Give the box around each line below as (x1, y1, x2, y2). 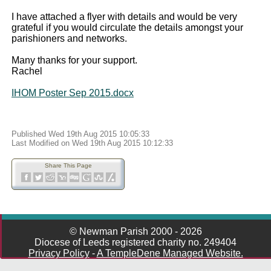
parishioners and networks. (11, 33, 127, 44)
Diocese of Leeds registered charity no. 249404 (34, 237, 237, 247)
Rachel (11, 66, 42, 76)
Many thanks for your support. (11, 55, 137, 65)
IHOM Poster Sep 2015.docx (11, 88, 134, 98)
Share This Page (44, 162, 92, 169)
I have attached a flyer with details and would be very (11, 11, 237, 22)
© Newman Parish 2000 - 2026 (69, 226, 202, 237)
